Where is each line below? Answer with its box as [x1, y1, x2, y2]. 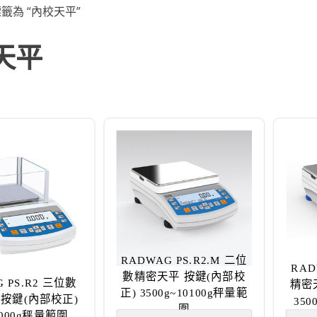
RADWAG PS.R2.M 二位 [120, 254, 248, 267]
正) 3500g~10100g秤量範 [120, 287, 248, 299]
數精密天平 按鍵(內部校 [122, 270, 246, 283]
